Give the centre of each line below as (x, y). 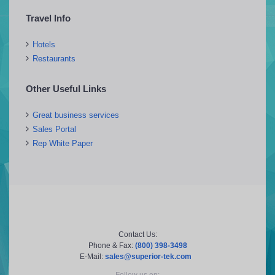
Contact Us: (137, 234)
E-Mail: (92, 256)
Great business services (76, 115)
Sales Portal (54, 129)
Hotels (44, 44)
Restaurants (54, 58)
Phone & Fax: (111, 245)
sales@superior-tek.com (148, 256)
